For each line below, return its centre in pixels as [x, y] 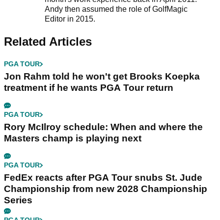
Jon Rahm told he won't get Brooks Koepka [102, 77]
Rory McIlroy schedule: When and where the [103, 127]
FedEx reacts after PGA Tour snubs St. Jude [103, 178]
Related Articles [48, 42]
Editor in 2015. [71, 19]
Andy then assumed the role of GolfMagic [116, 9]
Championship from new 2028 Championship [106, 189]
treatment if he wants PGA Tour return [89, 88]
